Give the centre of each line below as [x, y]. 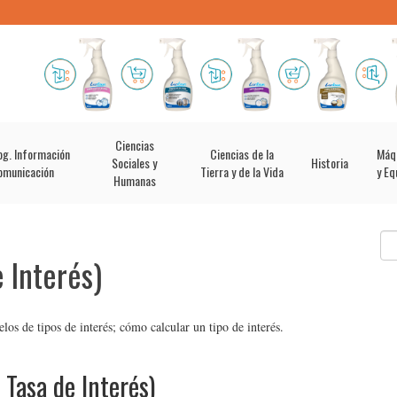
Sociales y [134, 163]
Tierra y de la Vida [241, 171]
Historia [330, 163]
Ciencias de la [241, 154]
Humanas [134, 180]
